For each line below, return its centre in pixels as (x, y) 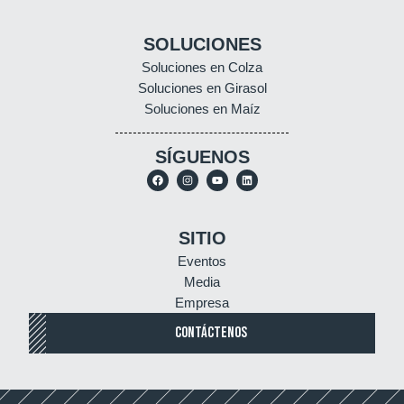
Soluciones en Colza (202, 67)
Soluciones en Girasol (202, 87)
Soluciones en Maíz (202, 108)
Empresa (202, 302)
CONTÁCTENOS (211, 332)
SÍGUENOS (202, 156)
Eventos (202, 261)
